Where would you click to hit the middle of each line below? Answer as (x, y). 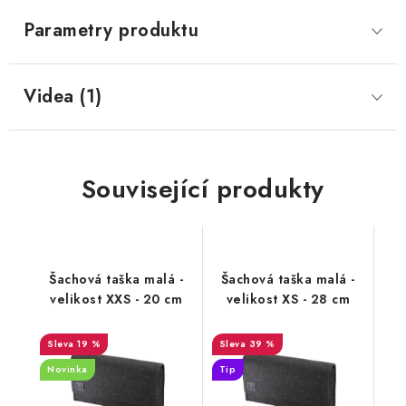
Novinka (68, 369)
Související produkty (203, 189)
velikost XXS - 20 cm (116, 299)
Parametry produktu (111, 30)
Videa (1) (63, 97)
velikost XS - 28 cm (288, 299)
